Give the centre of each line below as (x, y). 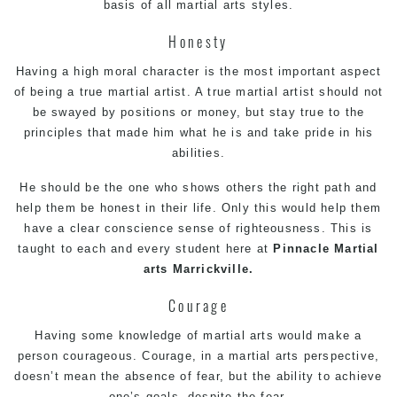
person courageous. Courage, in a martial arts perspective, (198, 356)
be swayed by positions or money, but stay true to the (198, 112)
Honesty (198, 42)
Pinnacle (304, 249)
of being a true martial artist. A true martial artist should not (198, 92)
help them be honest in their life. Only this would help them (198, 208)
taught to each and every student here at (146, 249)
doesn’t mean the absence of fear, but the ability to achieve (198, 376)
